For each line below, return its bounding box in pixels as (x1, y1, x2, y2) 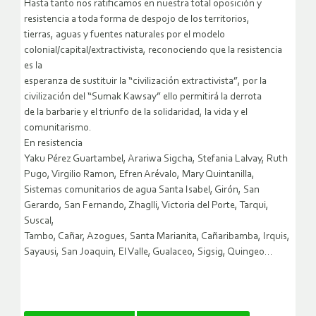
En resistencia (24, 138, 83, 150)
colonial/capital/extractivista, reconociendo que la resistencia (24, 45, 282, 56)
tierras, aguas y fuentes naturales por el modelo (24, 30, 225, 41)
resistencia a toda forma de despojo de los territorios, (24, 14, 250, 25)
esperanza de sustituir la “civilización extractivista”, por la (24, 76, 267, 87)
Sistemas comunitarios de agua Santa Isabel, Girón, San (24, 185, 260, 196)
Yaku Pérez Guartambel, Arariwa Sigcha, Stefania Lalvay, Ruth (24, 154, 288, 165)
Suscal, (24, 216, 54, 227)
